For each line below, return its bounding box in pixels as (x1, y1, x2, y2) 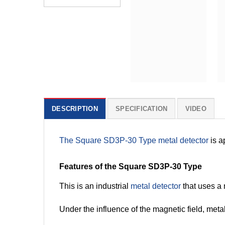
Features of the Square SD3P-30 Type (59, 162, 202, 171)
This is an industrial (59, 182, 131, 191)
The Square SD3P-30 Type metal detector (59, 136, 208, 145)
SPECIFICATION (116, 104, 168, 113)
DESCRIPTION (52, 104, 98, 113)
